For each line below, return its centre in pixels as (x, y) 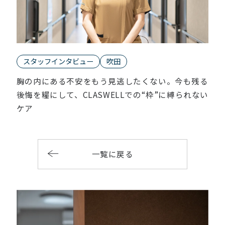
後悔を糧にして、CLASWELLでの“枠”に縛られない (112, 95)
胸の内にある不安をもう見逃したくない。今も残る (112, 81)
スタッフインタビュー (58, 61)
